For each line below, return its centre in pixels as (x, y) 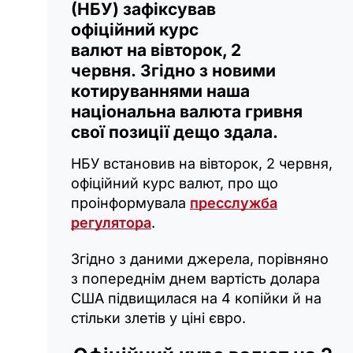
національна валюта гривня (187, 112)
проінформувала (130, 203)
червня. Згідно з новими (173, 71)
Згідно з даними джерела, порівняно (200, 259)
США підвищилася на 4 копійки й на (196, 299)
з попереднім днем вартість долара (195, 279)
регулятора (111, 223)
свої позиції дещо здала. (175, 132)
